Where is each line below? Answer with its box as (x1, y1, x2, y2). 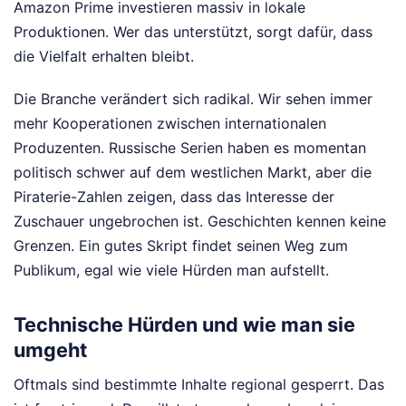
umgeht (14, 338, 87, 362)
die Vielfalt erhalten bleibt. (14, 47, 194, 66)
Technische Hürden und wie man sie (14, 313, 355, 337)
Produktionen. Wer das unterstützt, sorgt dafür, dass (14, 23, 372, 42)
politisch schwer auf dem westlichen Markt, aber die (14, 163, 372, 182)
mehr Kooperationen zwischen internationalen (14, 114, 326, 133)
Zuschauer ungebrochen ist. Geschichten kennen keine (14, 212, 386, 231)
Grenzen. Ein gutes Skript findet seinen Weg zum (14, 237, 348, 256)
